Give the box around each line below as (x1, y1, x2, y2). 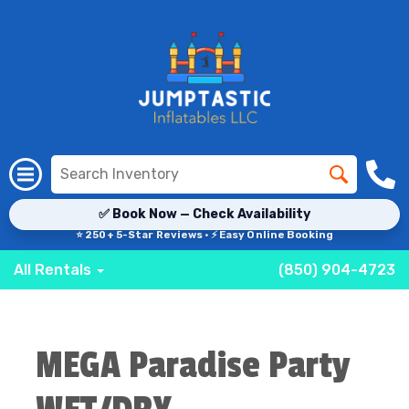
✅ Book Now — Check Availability (99, 206, 310, 222)
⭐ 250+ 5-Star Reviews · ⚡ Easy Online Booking (75, 229, 334, 241)
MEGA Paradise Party (36, 343, 351, 388)
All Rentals (14, 261, 95, 278)
